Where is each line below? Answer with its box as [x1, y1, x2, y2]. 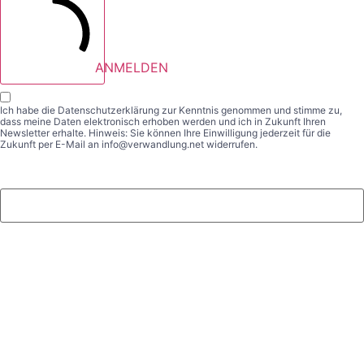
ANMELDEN [95, 59, 168, 76]
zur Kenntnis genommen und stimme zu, [159, 104, 342, 117]
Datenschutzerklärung [58, 104, 159, 117]
